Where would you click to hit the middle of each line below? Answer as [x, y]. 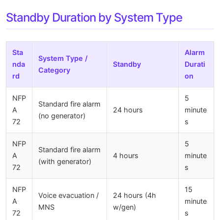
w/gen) [124, 207]
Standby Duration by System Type [94, 17]
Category [54, 70]
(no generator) [62, 115]
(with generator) [65, 161]
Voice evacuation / [69, 195]
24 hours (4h [135, 195]
